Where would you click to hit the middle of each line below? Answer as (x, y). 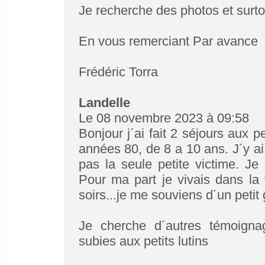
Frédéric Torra (118, 72)
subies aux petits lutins (143, 241)
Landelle (104, 103)
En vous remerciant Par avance (168, 41)
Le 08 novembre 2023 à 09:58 (164, 118)
